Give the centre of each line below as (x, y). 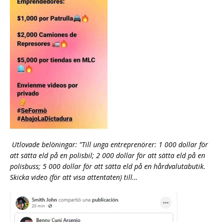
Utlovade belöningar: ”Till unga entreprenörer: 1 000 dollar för (110, 144)
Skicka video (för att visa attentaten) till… (74, 177)
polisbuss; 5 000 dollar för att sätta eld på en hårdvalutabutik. (108, 166)
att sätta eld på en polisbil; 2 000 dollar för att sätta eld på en (108, 155)
